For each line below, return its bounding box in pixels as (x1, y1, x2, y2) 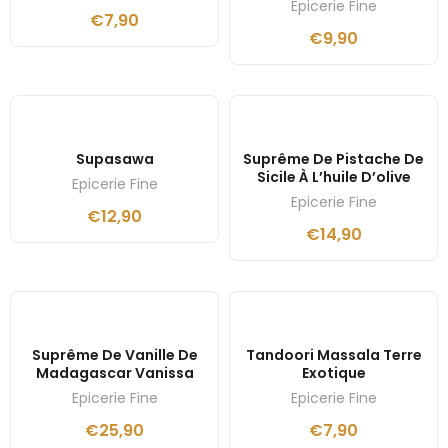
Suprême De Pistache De (243, 149, 424, 170)
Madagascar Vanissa (35, 363, 194, 384)
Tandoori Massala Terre (245, 345, 422, 366)
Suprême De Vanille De (31, 345, 198, 366)
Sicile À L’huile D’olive (256, 167, 411, 188)
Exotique (301, 363, 366, 384)
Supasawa (75, 149, 154, 170)
